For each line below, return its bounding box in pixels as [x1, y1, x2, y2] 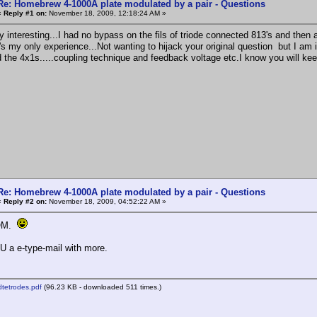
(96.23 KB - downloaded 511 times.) [42, 282, 161, 291]
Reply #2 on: [4, 197, 47, 205]
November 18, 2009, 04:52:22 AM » [47, 197, 166, 205]
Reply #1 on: [4, 8, 47, 17]
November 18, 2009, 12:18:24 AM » [47, 8, 166, 17]
